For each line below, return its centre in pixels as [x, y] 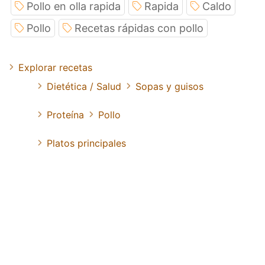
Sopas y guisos [169, 87]
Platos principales [86, 143]
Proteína [65, 115]
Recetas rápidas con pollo [139, 28]
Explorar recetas [55, 68]
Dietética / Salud [84, 87]
